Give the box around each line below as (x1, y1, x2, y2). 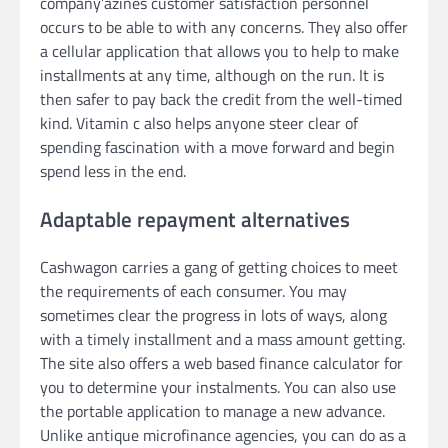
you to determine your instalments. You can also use (40, 375, 396, 400)
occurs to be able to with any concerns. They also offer (40, 14, 408, 39)
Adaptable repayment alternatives (40, 202, 350, 235)
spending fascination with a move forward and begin (40, 134, 395, 159)
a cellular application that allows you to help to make (40, 38, 399, 63)
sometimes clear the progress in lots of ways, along (40, 303, 387, 328)
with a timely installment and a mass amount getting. (40, 327, 405, 352)
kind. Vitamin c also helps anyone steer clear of (40, 110, 358, 135)
